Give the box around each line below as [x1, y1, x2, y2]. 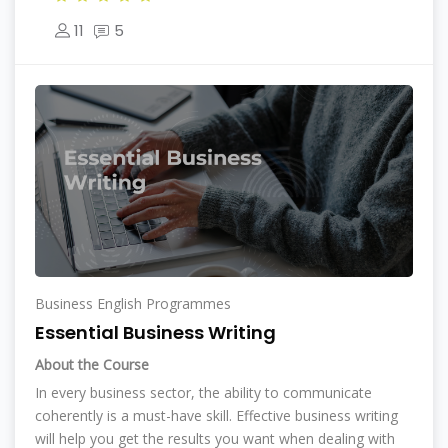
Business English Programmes [35, 294, 231, 313]
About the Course [35, 355, 149, 374]
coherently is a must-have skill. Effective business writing [35, 406, 398, 425]
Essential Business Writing [35, 320, 276, 345]
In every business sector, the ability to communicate [35, 383, 372, 402]
